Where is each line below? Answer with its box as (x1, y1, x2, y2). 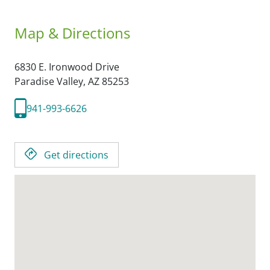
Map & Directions (14, 23, 130, 43)
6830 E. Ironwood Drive (14, 60, 119, 74)
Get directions (44, 148, 108, 162)
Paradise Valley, (14, 75, 88, 88)
